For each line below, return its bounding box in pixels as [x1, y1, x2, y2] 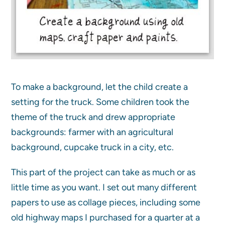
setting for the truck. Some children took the [11, 96, 190, 108]
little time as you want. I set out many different [11, 182, 197, 193]
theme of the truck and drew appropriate [11, 111, 176, 123]
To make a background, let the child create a [11, 81, 188, 93]
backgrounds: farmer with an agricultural [11, 127, 174, 138]
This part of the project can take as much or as [11, 167, 196, 178]
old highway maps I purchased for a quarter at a [11, 212, 200, 223]
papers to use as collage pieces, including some [11, 197, 201, 208]
